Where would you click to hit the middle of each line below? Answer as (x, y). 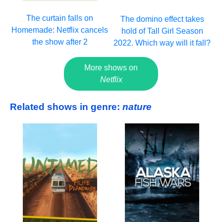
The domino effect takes (162, 19)
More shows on (111, 68)
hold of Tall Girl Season (162, 31)
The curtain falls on (60, 18)
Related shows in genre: (66, 107)
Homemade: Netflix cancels (60, 30)
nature (137, 107)
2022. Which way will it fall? (162, 43)
